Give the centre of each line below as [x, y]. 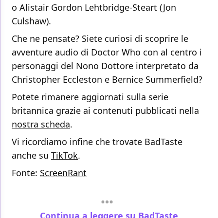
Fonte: [26, 173]
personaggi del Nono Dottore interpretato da [105, 66]
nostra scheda [41, 124]
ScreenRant [63, 173]
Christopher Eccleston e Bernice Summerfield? [107, 80]
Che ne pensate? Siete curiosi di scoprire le [100, 39]
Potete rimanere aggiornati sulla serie [90, 97]
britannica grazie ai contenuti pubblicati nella [105, 111]
